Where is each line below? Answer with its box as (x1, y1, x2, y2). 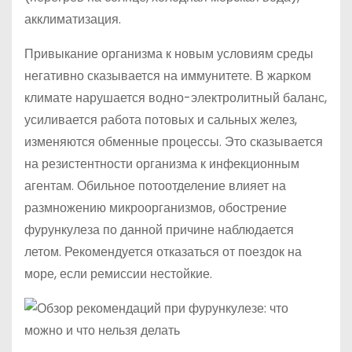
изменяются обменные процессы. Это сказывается (24, 133, 323, 151)
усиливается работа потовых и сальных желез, (24, 111, 297, 129)
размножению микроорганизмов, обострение (24, 199, 287, 217)
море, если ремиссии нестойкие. (24, 265, 212, 283)
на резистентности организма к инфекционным (24, 155, 299, 173)
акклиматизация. (24, 10, 121, 28)
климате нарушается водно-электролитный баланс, (24, 89, 327, 107)
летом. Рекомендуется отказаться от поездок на (24, 243, 302, 261)
